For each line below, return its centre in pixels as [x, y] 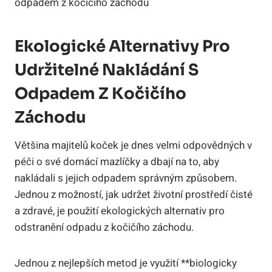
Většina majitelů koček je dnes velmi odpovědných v [133, 145]
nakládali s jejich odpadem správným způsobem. [126, 178]
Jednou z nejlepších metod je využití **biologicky [126, 263]
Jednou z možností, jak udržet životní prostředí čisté [134, 194]
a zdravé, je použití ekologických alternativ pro [120, 211]
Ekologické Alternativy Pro [122, 46]
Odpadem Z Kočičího [100, 93]
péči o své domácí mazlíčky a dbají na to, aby [117, 161]
